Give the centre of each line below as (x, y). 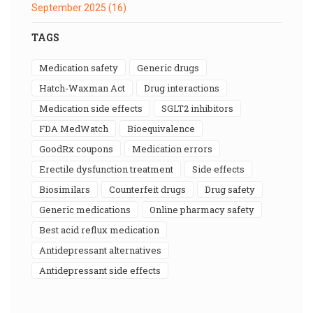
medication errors (177, 148)
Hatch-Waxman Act (86, 88)
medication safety (83, 67)
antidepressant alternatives (104, 250)
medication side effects (95, 108)
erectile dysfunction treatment (109, 169)
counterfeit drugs (151, 189)
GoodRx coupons (79, 148)
